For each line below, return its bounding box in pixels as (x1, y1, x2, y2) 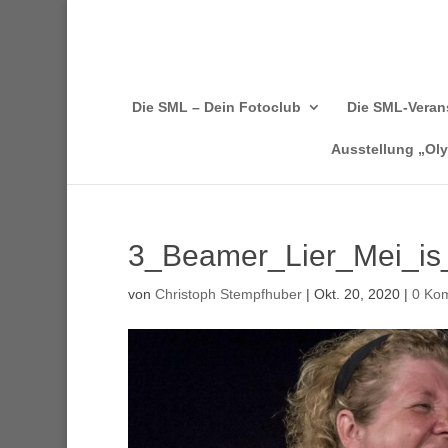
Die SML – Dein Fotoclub (132, 99, 301, 115)
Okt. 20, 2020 (313, 286, 400, 302)
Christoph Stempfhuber (154, 286, 302, 302)
